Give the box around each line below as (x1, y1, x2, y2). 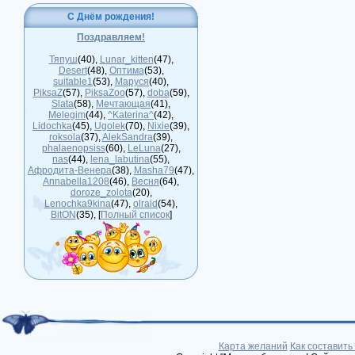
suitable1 (53, 76, 93, 87)
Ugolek (94, 120, 125, 132)
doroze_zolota (70, 187, 132, 198)
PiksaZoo (84, 87, 125, 98)
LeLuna (127, 143, 161, 154)
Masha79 (134, 165, 174, 176)
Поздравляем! (77, 32, 145, 43)
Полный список (100, 209, 170, 220)
